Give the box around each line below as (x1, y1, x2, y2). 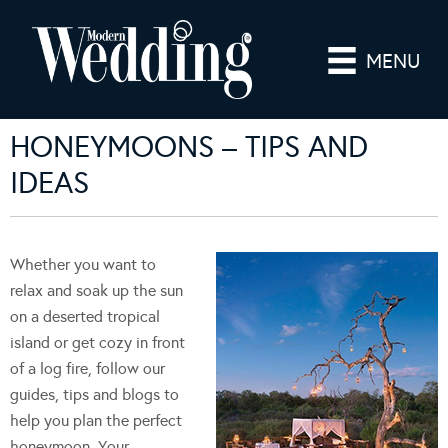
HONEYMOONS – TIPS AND (10, 128, 368, 165)
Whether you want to (10, 254, 156, 274)
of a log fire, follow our (10, 358, 165, 378)
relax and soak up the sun (10, 280, 183, 300)
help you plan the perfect (10, 410, 182, 430)
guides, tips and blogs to (10, 384, 179, 404)
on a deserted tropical (10, 306, 160, 326)
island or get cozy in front (10, 332, 185, 352)
